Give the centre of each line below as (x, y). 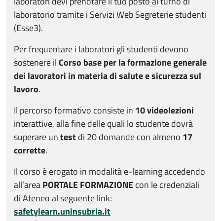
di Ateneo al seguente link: (63, 198)
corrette (30, 150)
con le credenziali (167, 185)
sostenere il (36, 63)
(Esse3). (29, 28)
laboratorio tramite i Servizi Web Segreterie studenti (110, 15)
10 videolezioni (165, 110)
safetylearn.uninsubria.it (62, 212)
